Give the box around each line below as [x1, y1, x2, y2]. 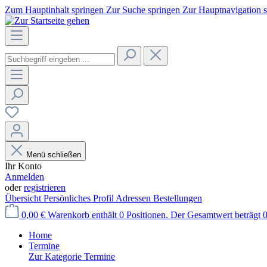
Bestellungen [153, 193, 202, 203]
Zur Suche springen [106, 5, 182, 15]
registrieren [24, 182, 66, 193]
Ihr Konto [5, 161, 42, 171]
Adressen [116, 193, 153, 203]
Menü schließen [26, 150, 81, 159]
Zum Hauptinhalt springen [5, 5, 106, 15]
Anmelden [5, 172, 44, 182]
